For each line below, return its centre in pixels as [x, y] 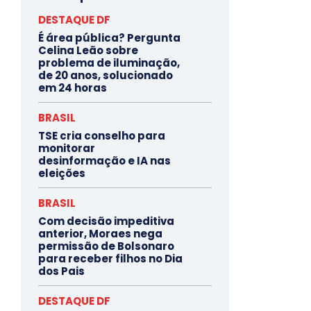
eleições [62, 173]
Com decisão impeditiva [106, 221]
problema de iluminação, [109, 62]
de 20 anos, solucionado [106, 75]
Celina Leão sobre [88, 50]
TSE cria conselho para [102, 135]
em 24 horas [73, 87]
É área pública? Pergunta [109, 37]
